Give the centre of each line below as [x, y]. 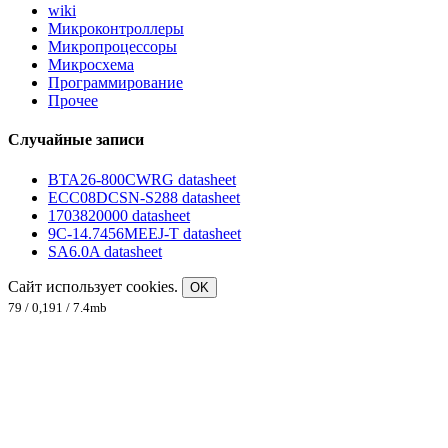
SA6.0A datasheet [105, 251]
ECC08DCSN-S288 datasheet [144, 197]
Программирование [115, 83]
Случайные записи [76, 140]
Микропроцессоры [112, 47]
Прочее [73, 101]
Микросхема [91, 65]
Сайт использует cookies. [95, 286]
